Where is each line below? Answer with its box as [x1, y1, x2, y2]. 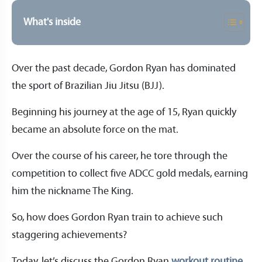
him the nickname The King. [12, 185, 133, 197]
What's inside [23, 16, 81, 28]
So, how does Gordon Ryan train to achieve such [12, 211, 223, 223]
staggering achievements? [12, 229, 127, 241]
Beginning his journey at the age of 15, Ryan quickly [12, 106, 236, 118]
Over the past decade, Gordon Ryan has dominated [12, 62, 236, 74]
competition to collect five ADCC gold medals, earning [12, 167, 248, 180]
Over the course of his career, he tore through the [12, 150, 227, 162]
